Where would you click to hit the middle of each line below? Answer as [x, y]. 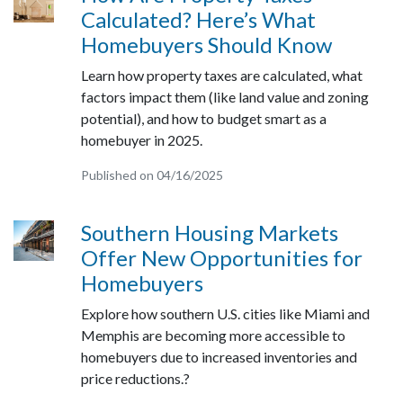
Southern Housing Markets [209, 233]
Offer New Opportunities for [221, 258]
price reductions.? [135, 378]
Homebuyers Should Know [206, 45]
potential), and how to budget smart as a [203, 118]
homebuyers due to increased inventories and [219, 357]
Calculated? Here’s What [198, 19]
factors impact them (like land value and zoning [224, 97]
